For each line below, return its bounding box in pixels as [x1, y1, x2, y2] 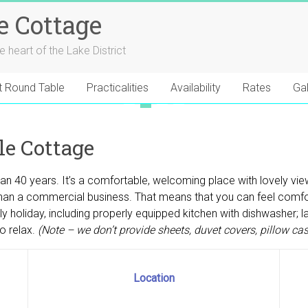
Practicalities [87, 81, 148, 94]
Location [133, 272, 175, 285]
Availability [170, 81, 221, 94]
